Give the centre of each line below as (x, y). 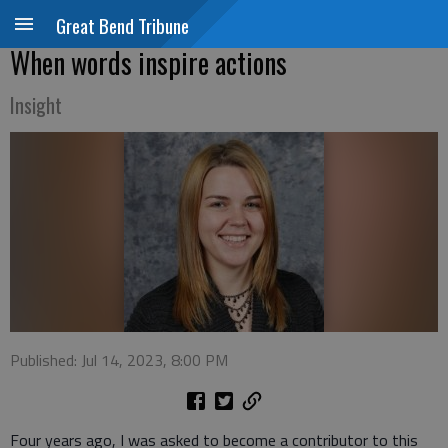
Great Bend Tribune (122, 25)
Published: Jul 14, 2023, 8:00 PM (119, 360)
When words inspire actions (148, 62)
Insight (36, 105)
